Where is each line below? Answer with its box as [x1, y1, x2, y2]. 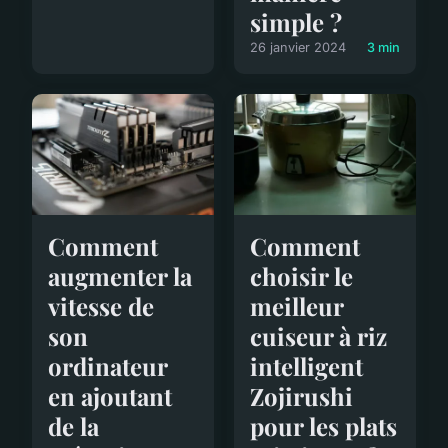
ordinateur [48, 350, 167, 383]
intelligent [250, 350, 363, 383]
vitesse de [48, 290, 154, 323]
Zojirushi [250, 380, 353, 413]
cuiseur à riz [250, 320, 387, 353]
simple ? [250, 6, 342, 39]
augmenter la [48, 260, 192, 293]
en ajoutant [48, 380, 172, 413]
